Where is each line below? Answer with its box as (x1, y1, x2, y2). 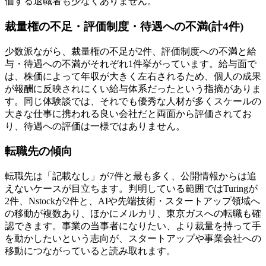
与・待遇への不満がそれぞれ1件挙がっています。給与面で (5, 58, 256, 69)
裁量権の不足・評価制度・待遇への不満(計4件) (5, 20, 243, 33)
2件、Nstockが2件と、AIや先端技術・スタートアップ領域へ (5, 196, 260, 207)
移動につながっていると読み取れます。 (5, 246, 176, 256)
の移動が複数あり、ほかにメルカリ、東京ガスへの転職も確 (5, 208, 261, 219)
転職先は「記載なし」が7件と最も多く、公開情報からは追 (5, 171, 256, 182)
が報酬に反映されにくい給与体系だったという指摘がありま (5, 83, 261, 94)
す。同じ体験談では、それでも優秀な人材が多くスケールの (5, 96, 261, 106)
